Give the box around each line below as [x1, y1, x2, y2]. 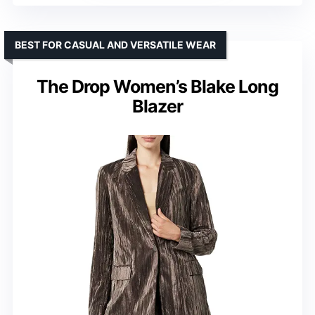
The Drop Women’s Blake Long [37, 76, 278, 98]
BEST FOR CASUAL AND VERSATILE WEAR [15, 39, 216, 51]
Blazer [132, 96, 183, 117]
